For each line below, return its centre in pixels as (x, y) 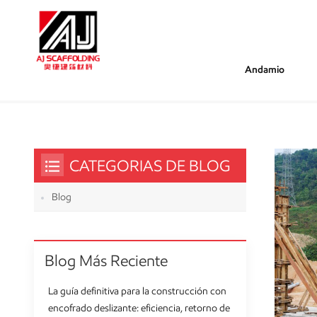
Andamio (264, 70)
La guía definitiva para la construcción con (137, 291)
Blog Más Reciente (106, 260)
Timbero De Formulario (204, 83)
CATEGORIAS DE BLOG (150, 165)
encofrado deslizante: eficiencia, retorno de (139, 308)
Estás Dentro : (64, 83)
